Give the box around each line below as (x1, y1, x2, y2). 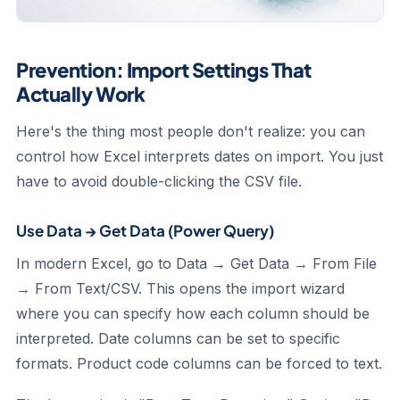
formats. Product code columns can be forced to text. (16, 354, 382, 372)
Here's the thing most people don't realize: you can (16, 122, 365, 140)
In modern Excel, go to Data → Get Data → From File (16, 254, 377, 272)
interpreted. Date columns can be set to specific (16, 329, 340, 347)
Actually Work (16, 81, 146, 106)
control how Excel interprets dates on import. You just (16, 147, 383, 165)
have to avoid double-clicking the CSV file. (16, 172, 302, 190)
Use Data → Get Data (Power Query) (16, 221, 274, 240)
